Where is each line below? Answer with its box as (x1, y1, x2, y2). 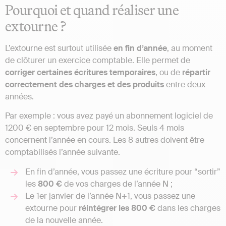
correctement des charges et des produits (5, 79, 164, 90)
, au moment (167, 43, 212, 54)
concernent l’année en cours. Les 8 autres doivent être (5, 135, 204, 146)
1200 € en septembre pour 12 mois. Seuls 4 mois (5, 123, 184, 134)
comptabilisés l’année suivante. (5, 147, 120, 158)
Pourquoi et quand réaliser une (5, 1, 179, 19)
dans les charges (155, 202, 220, 213)
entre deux (164, 79, 205, 90)
